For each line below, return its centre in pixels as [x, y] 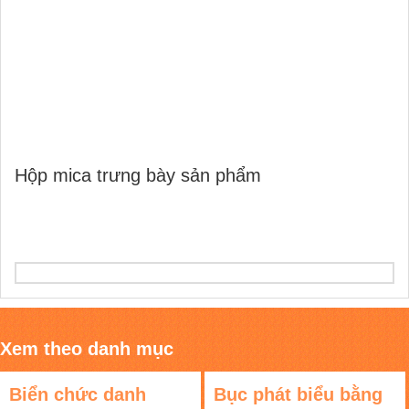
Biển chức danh [78, 394]
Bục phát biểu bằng [298, 394]
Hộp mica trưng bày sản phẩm [138, 175]
